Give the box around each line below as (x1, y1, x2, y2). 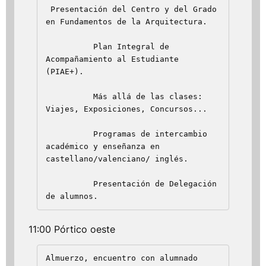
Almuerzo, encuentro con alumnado (46, 254, 198, 263)
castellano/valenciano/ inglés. (46, 154, 188, 164)
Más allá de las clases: (46, 92, 93, 102)
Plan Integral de (46, 42, 93, 52)
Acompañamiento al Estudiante (46, 55, 179, 64)
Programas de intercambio (46, 129, 93, 139)
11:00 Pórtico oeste (28, 223, 115, 235)
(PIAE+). (46, 67, 84, 77)
